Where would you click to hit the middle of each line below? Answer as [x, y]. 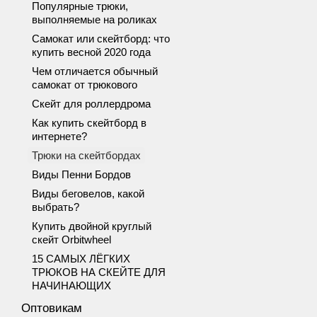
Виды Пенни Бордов [81, 174]
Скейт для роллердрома [91, 104]
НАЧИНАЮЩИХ [71, 286]
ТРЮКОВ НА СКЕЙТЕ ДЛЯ [99, 272]
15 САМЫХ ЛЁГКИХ [81, 259]
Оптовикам [52, 308]
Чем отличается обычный [95, 71]
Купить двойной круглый [92, 226]
